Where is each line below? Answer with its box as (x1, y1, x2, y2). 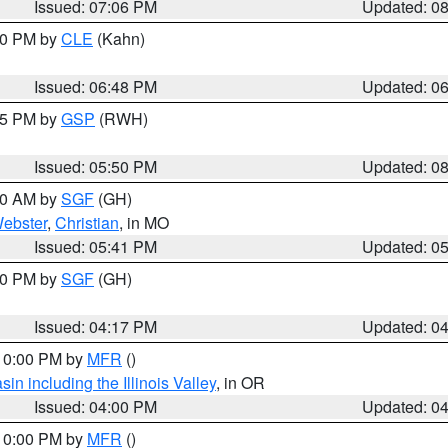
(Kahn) (93, 27, 145, 50)
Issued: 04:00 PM (34, 395, 158, 418)
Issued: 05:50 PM (34, 155, 158, 178)
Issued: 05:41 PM (34, 235, 158, 258)
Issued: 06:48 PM (34, 75, 158, 98)
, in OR (216, 371, 265, 394)
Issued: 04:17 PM (34, 315, 158, 338)
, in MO (119, 211, 169, 234)
